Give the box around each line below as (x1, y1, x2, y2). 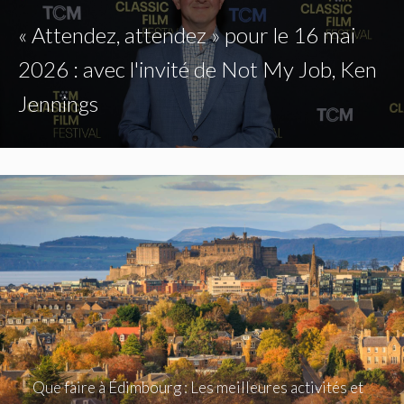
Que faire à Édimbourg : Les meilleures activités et (32, 377, 363, 397)
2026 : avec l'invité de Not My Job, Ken (18, 55, 377, 82)
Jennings (18, 89, 98, 116)
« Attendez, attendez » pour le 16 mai (18, 21, 355, 48)
